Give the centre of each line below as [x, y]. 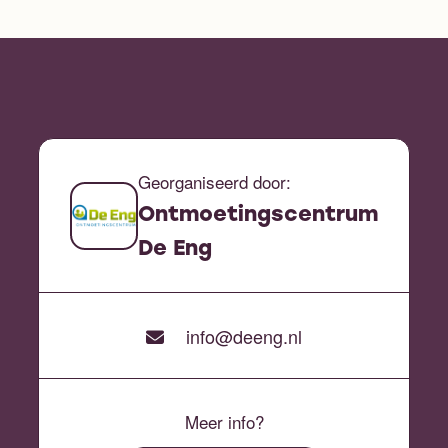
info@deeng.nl [241, 335]
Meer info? [224, 421]
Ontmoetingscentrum [258, 215]
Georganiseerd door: [214, 181]
